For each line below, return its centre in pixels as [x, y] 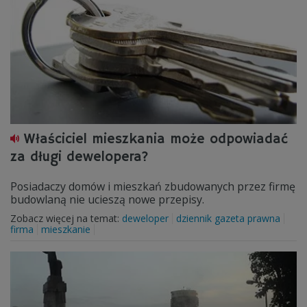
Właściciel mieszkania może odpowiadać [156, 139]
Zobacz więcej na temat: [66, 218]
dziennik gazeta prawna [228, 218]
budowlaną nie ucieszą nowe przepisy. [107, 199]
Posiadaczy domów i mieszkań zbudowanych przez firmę [153, 186]
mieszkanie [66, 229]
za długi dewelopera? [79, 157]
